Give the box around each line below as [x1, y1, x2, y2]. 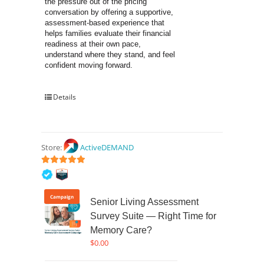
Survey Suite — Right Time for [90, 211, 217, 222]
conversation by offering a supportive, [45, 8, 174, 17]
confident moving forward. [45, 61, 133, 70]
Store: [41, 142, 64, 153]
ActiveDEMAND [80, 142, 134, 153]
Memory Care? [90, 225, 153, 236]
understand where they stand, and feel [45, 50, 176, 60]
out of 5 [45, 167, 72, 175]
